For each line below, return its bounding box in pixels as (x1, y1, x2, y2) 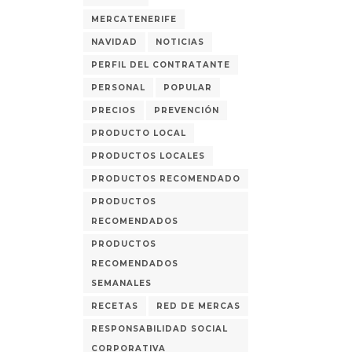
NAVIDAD (91, 37, 137, 47)
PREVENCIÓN (154, 105, 219, 115)
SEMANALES (91, 278, 152, 288)
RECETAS (91, 301, 138, 311)
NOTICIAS (156, 37, 204, 47)
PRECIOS (91, 105, 136, 115)
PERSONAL (91, 82, 145, 93)
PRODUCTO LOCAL (91, 128, 186, 138)
